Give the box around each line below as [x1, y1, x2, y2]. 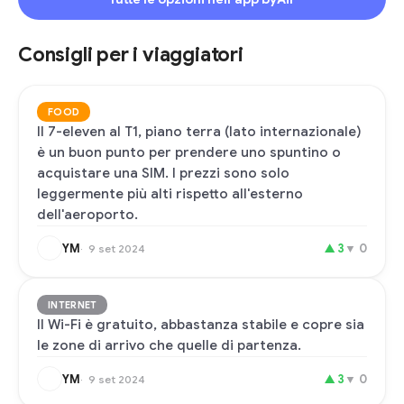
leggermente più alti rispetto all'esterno [37, 186, 303, 202]
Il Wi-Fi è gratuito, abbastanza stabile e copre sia [37, 317, 364, 333]
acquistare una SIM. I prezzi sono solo [37, 165, 289, 181]
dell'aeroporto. [37, 207, 138, 223]
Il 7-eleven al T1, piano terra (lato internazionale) [37, 124, 362, 140]
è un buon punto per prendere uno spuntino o [37, 144, 341, 161]
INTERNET [48, 298, 97, 311]
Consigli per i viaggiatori [18, 42, 243, 67]
